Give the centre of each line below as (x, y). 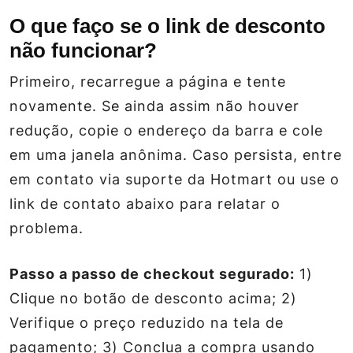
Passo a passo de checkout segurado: (152, 273)
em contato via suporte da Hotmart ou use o (175, 179)
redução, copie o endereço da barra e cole (166, 130)
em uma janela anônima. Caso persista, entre (176, 154)
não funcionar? (83, 50)
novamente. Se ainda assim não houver (154, 106)
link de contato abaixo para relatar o (145, 203)
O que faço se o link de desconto (167, 26)
